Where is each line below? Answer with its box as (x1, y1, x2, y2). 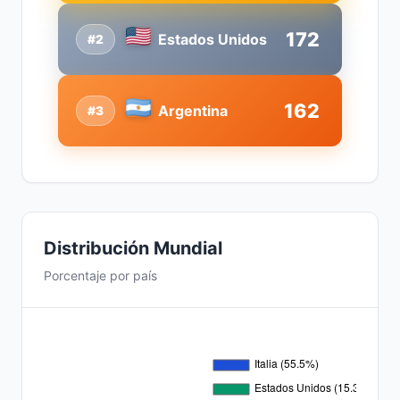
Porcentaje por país (44, 268, 157, 283)
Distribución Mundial (44, 237, 222, 259)
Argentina (158, 101, 228, 120)
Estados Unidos (158, 29, 267, 48)
